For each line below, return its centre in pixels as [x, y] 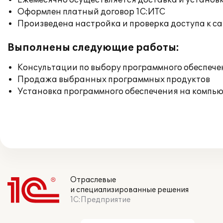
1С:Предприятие [100, 200]
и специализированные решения [129, 190]
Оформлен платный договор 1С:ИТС [91, 12]
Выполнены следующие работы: [93, 48]
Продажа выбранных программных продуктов [114, 80]
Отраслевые [93, 180]
